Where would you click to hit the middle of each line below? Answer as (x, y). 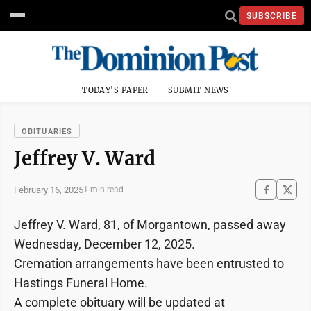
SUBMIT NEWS (199, 90)
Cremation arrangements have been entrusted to (149, 263)
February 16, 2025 (49, 190)
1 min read (103, 190)
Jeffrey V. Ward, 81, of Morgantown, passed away (150, 225)
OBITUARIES (47, 132)
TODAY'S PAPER (115, 90)
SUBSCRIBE (272, 16)
